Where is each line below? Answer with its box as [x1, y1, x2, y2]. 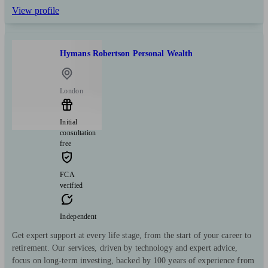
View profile [12, 5, 59, 16]
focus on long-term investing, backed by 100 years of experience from [12, 256, 254, 266]
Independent [60, 212, 97, 221]
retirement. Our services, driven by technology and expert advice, [12, 243, 238, 253]
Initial [60, 118, 78, 127]
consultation [60, 129, 96, 138]
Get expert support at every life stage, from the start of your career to [12, 231, 252, 240]
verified [60, 181, 83, 190]
